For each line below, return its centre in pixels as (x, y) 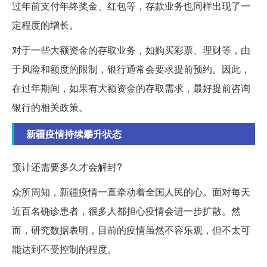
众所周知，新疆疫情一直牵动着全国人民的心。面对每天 (131, 192)
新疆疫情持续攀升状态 (74, 134)
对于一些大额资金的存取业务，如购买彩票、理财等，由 (131, 50)
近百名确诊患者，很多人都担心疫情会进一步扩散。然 (126, 211)
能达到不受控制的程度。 (64, 249)
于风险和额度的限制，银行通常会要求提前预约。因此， (131, 69)
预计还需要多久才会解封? (67, 167)
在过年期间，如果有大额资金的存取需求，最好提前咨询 (131, 88)
